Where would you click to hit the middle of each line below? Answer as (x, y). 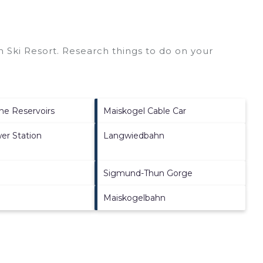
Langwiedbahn (134, 135)
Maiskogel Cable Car (145, 111)
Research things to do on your (136, 50)
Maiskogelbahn (135, 198)
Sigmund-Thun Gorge (148, 173)
